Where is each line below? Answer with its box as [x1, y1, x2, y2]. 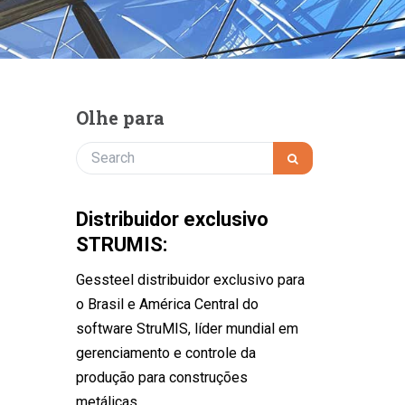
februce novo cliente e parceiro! [134, 80, 313, 95]
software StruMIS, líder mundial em [75, 320, 298, 337]
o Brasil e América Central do [75, 296, 259, 313]
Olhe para [75, 106, 165, 129]
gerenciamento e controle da [75, 344, 256, 362]
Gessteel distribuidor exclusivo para [75, 271, 305, 288]
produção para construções [75, 369, 248, 386]
